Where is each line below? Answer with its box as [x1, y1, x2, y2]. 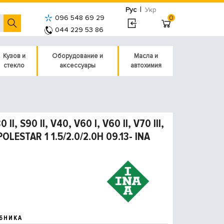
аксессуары [59, 61, 96, 69]
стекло [3, 61, 25, 69]
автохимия [130, 61, 161, 69]
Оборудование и [52, 52, 103, 60]
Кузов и [2, 52, 25, 60]
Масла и [133, 52, 158, 60]
